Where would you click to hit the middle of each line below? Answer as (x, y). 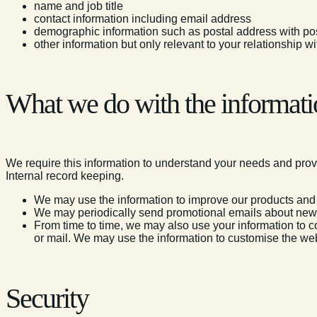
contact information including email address (143, 19)
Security (47, 298)
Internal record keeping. (65, 176)
